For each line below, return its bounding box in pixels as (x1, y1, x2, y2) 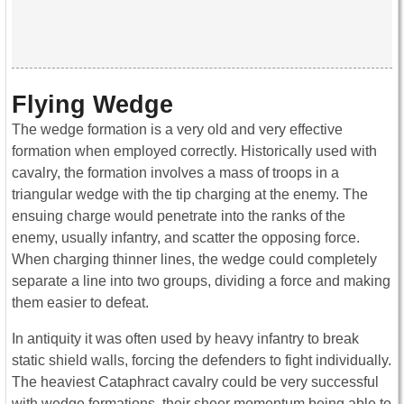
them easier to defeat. (12, 295, 149, 311)
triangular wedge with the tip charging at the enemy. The (12, 187, 368, 203)
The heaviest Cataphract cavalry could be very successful (12, 374, 379, 390)
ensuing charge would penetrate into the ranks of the (12, 208, 345, 225)
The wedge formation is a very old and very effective (12, 122, 343, 138)
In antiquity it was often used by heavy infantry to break (12, 331, 359, 347)
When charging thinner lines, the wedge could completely (12, 252, 377, 268)
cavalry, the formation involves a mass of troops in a (12, 165, 339, 181)
